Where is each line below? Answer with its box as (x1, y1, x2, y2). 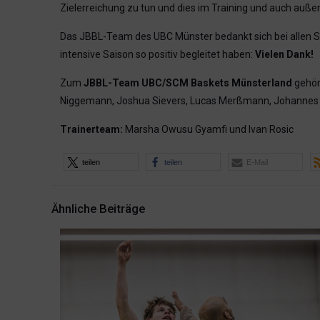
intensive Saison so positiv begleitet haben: (60, 49, 255, 60)
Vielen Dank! (255, 49, 314, 60)
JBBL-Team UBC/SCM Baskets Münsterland (84, 77, 292, 89)
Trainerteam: (60, 124, 123, 135)
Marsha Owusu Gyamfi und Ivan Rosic (123, 124, 294, 135)
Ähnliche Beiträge (51, 201, 145, 216)
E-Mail (246, 158, 268, 166)
